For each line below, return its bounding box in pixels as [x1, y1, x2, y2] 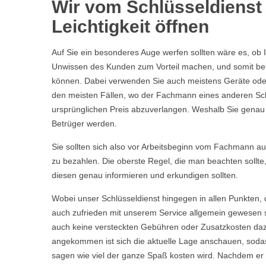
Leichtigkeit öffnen [52, 17, 209, 36]
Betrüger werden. [52, 119, 117, 128]
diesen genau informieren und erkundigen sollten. [52, 170, 238, 180]
